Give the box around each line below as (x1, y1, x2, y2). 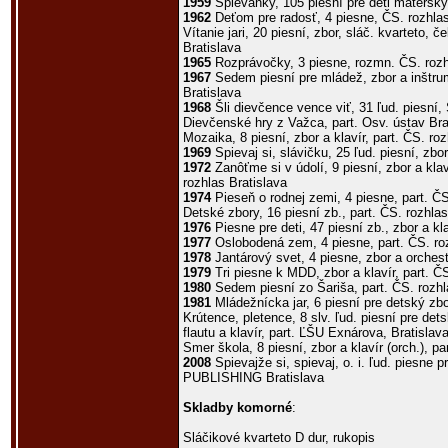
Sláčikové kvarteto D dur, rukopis (183, 430, 375, 445)
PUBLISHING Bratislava (183, 370, 324, 385)
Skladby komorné (183, 400, 292, 415)
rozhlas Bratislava (183, 175, 287, 190)
